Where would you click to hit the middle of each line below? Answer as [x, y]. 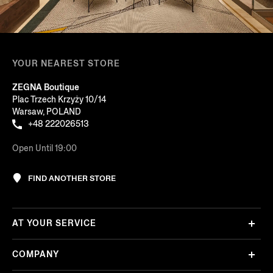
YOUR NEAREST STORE [66, 63]
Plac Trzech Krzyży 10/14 [59, 99]
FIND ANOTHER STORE [72, 178]
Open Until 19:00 [44, 148]
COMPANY [36, 255]
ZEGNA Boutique [46, 87]
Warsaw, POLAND [47, 112]
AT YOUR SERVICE [54, 224]
